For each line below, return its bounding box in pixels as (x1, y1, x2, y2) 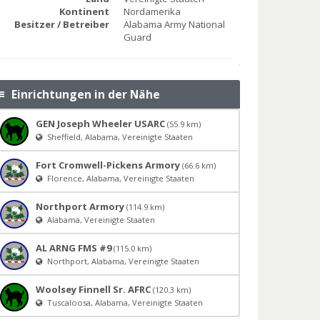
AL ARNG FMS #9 (35, 241, 111, 255)
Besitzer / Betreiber (14, 18, 109, 31)
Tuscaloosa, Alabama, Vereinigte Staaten (42, 297, 203, 309)
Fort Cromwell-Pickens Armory (35, 159, 180, 172)
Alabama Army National (123, 18, 225, 31)
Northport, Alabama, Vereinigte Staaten (42, 256, 199, 267)
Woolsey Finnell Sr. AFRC (35, 283, 151, 296)
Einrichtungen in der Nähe (6, 86, 161, 103)
